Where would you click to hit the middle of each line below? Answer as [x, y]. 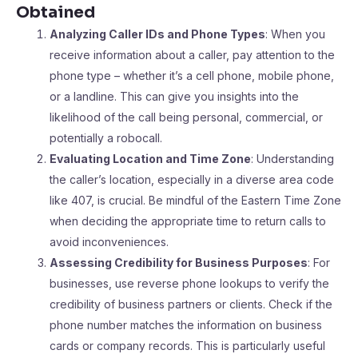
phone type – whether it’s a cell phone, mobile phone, [192, 76]
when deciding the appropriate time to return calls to [188, 221]
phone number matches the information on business [186, 325]
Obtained [56, 12]
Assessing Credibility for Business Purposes [179, 263]
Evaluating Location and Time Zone [150, 159]
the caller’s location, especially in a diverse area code [192, 179]
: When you [295, 34]
